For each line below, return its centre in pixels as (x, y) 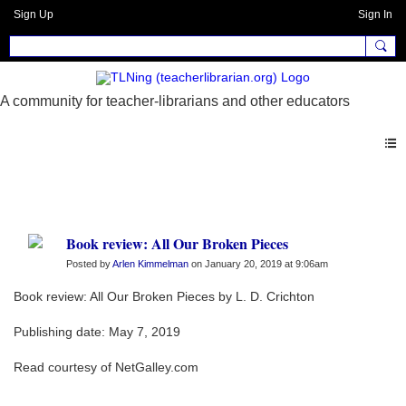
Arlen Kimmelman (150, 264)
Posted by (89, 264)
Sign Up (34, 14)
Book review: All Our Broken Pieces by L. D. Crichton (164, 297)
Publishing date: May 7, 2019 (97, 332)
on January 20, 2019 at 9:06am (258, 264)
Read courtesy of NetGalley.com (106, 367)
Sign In (375, 14)
